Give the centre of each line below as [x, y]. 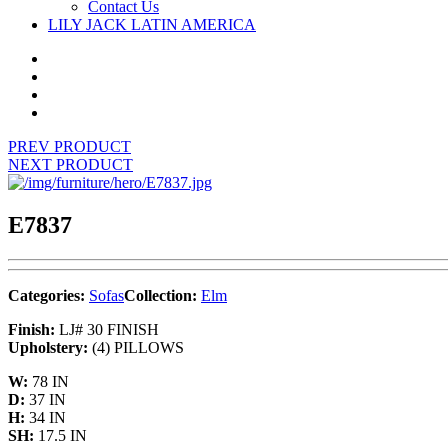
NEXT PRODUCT [70, 164]
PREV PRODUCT [69, 146]
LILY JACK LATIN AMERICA [152, 24]
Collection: [162, 295]
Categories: [48, 295]
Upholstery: [48, 347]
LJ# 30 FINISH [107, 329]
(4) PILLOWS [136, 347]
